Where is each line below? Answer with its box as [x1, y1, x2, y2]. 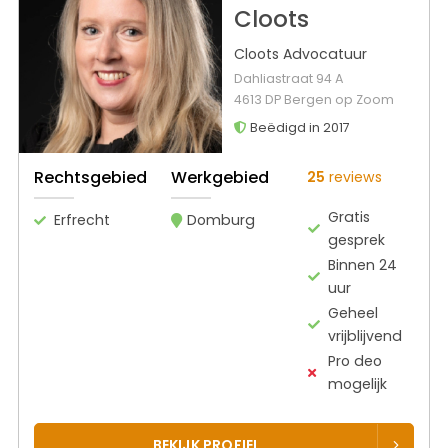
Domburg [187, 209, 255, 230]
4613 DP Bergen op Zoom [233, 91, 394, 109]
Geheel [328, 302, 379, 323]
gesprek [328, 229, 386, 250]
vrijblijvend [328, 325, 403, 346]
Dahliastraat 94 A [233, 70, 344, 88]
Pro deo [328, 350, 383, 371]
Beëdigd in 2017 [246, 119, 350, 137]
